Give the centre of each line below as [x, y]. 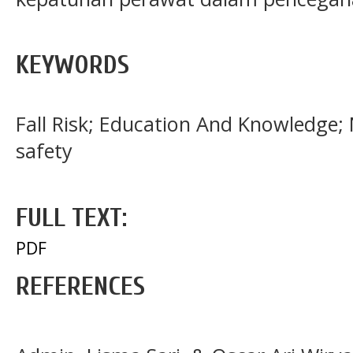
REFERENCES [80, 286]
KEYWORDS [72, 65]
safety [44, 151]
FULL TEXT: [71, 217]
